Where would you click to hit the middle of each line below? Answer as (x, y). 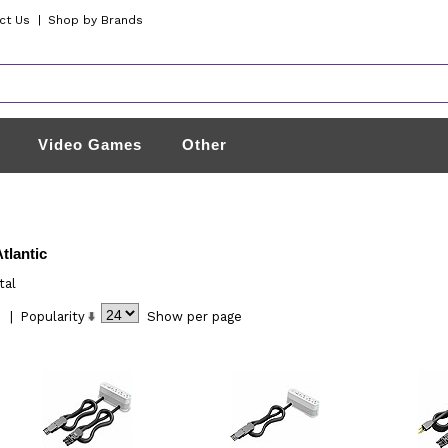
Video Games (90, 144)
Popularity (52, 316)
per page (214, 316)
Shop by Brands (96, 20)
